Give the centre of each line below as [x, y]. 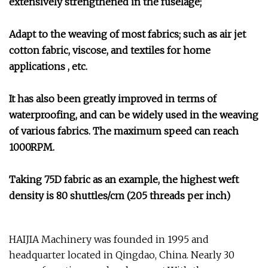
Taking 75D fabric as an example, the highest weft [124, 179]
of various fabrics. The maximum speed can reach [124, 131]
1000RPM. [32, 147]
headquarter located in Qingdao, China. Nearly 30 [122, 255]
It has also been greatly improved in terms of [113, 99]
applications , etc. [48, 66]
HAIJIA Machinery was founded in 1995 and [109, 239]
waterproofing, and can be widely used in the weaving [134, 115]
